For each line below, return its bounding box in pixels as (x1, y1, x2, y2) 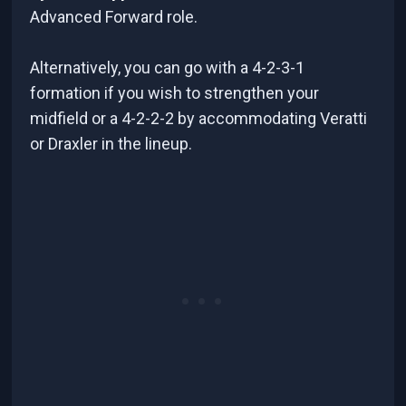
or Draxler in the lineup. (30, 134, 197, 154)
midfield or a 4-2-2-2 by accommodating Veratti (30, 109, 368, 129)
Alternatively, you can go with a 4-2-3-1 (30, 58, 305, 78)
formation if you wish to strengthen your (30, 83, 320, 103)
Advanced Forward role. (30, 7, 198, 27)
